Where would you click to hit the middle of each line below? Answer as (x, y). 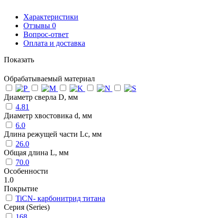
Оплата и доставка (54, 43)
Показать (19, 59)
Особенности (26, 171)
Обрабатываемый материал (49, 79)
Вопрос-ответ (46, 34)
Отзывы (38, 25)
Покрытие (21, 189)
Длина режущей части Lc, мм (53, 134)
